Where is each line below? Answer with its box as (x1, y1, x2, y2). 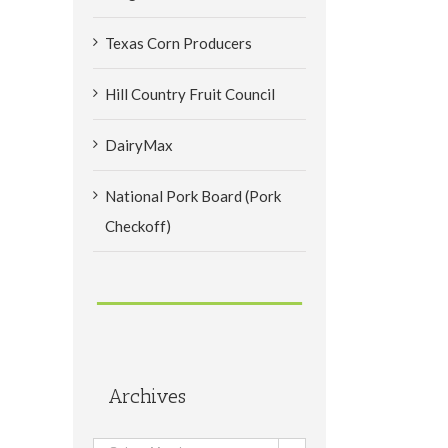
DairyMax (105, 135, 173, 154)
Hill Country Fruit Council (105, 84, 275, 103)
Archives (108, 383, 186, 408)
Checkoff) (105, 216, 171, 235)
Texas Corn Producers (105, 33, 252, 52)
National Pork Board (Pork (105, 186, 281, 205)
